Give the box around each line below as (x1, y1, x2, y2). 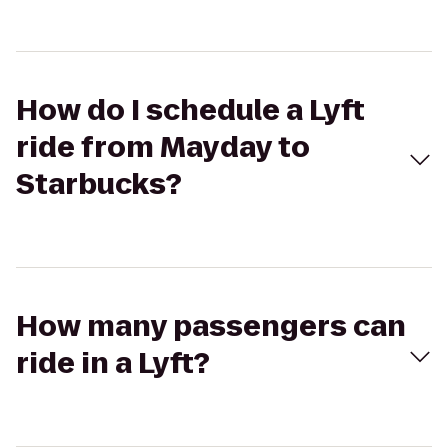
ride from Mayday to (16, 128, 310, 167)
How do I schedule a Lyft (16, 91, 365, 130)
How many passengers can (16, 307, 406, 346)
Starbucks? (16, 165, 182, 204)
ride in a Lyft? (16, 344, 210, 383)
